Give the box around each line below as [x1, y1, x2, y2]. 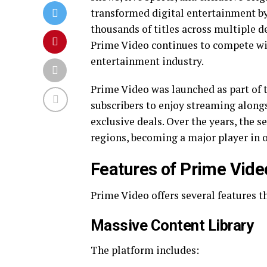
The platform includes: [91, 243, 199, 257]
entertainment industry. [91, 54, 204, 68]
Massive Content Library [91, 216, 254, 234]
